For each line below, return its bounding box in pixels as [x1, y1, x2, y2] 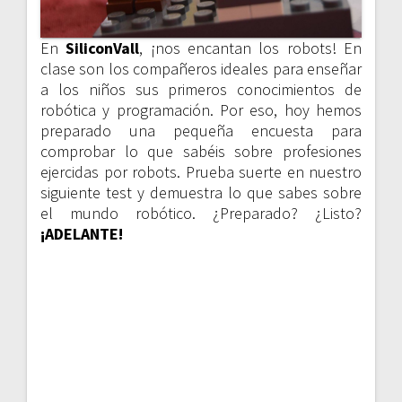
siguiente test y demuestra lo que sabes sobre [40, 182, 362, 204]
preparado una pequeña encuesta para [40, 120, 362, 142]
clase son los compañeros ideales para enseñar [40, 58, 362, 80]
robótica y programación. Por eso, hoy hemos [40, 100, 362, 121]
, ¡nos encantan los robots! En [139, 38, 363, 59]
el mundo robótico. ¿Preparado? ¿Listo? [40, 203, 362, 224]
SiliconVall [66, 38, 140, 59]
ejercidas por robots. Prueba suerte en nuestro [40, 162, 362, 183]
